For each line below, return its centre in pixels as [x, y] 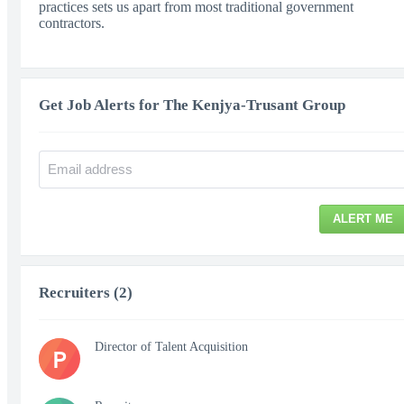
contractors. [72, 23]
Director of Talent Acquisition [171, 346]
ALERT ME [363, 218]
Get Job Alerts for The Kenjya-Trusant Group [192, 105]
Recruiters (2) [86, 292]
